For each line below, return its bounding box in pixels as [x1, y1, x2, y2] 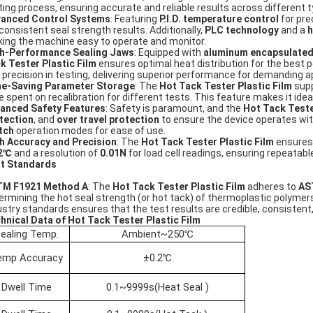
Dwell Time [1, 281, 52, 293]
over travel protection [57, 114, 159, 125]
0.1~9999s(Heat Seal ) [105, 281, 209, 293]
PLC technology [205, 24, 279, 36]
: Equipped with [134, 47, 203, 58]
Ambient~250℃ [121, 228, 194, 240]
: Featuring [110, 13, 159, 24]
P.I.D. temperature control [159, 13, 279, 24]
